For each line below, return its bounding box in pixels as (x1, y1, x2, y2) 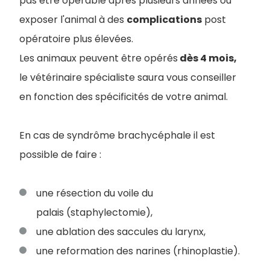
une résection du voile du (36, 186, 153, 201)
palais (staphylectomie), (36, 206, 152, 220)
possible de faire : (19, 148, 101, 162)
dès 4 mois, (178, 51, 237, 66)
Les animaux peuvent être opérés (19, 51, 178, 66)
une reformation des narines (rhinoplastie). (36, 244, 240, 259)
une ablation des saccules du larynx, (36, 225, 206, 239)
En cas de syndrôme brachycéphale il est (19, 128, 215, 143)
